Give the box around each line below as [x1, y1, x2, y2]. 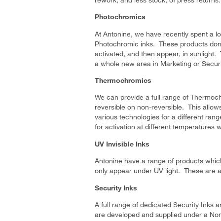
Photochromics [95, 12, 146, 21]
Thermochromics [95, 76, 151, 85]
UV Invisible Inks [95, 139, 149, 148]
